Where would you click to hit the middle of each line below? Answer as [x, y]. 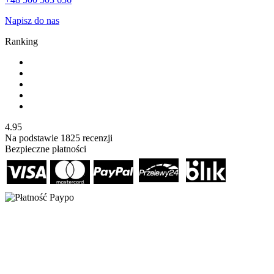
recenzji [96, 138]
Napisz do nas [32, 20]
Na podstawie [33, 138]
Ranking [21, 41]
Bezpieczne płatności [46, 149]
